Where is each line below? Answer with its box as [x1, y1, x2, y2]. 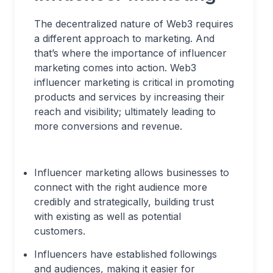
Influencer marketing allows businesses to [34, 166, 229, 179]
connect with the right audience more [34, 181, 207, 193]
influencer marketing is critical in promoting [34, 76, 234, 88]
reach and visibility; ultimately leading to [34, 105, 216, 118]
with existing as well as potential [34, 210, 181, 222]
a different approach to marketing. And [34, 32, 214, 44]
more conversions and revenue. [34, 120, 182, 132]
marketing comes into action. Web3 [34, 62, 196, 74]
